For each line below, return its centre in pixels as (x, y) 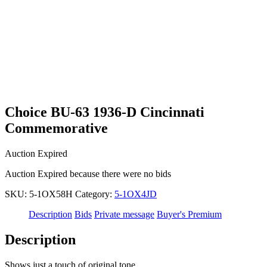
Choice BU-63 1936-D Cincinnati (105, 112)
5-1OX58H (51, 194)
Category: (95, 194)
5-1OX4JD (136, 194)
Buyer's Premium (189, 214)
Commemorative (56, 128)
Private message (124, 214)
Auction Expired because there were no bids (88, 173)
